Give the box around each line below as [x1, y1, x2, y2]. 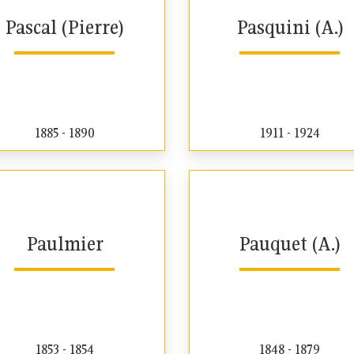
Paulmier [25, 231, 104, 256]
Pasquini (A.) [235, 14, 344, 40]
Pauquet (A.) [239, 231, 341, 256]
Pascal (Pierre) [5, 14, 124, 40]
